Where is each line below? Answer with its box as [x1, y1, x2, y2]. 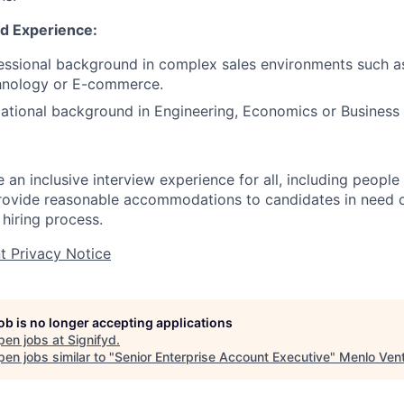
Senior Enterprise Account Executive [115, 349, 330, 364]
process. [41, 210, 103, 228]
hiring [3, 210, 41, 228]
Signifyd [68, 332, 116, 347]
